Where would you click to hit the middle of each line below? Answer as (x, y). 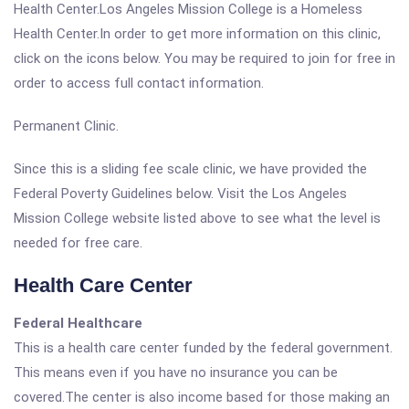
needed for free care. (78, 243)
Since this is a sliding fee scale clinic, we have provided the (190, 169)
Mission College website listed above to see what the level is (197, 218)
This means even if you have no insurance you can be (176, 372)
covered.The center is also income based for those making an (202, 397)
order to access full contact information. (139, 83)
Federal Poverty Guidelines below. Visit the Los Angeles (180, 194)
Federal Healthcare (78, 323)
